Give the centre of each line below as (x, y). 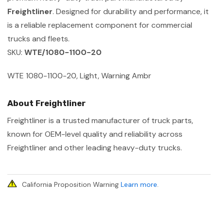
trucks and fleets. (38, 38)
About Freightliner (46, 103)
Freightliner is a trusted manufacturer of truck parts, (100, 120)
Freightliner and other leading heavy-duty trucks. (95, 147)
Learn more (139, 184)
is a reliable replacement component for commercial (100, 25)
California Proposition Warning (71, 184)
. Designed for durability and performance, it (131, 11)
